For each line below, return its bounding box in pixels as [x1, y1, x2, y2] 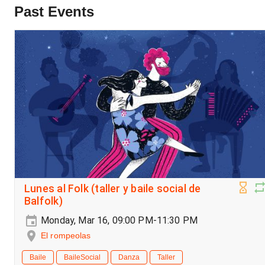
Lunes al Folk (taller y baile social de [24, 183, 201, 195]
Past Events [14, 4, 94, 20]
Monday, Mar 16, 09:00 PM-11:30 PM [38, 215, 198, 226]
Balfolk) [24, 195, 63, 207]
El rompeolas [41, 231, 91, 240]
